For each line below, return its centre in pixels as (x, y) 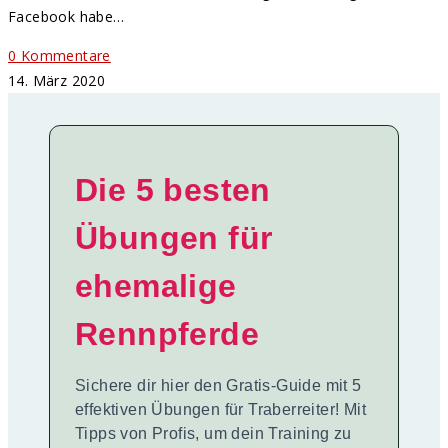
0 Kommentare (59, 56)
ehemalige (156, 286)
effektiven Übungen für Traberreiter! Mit (220, 410)
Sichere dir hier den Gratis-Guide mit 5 (218, 386)
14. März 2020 (57, 81)
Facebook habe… (66, 17)
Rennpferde (167, 334)
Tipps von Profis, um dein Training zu (213, 434)
